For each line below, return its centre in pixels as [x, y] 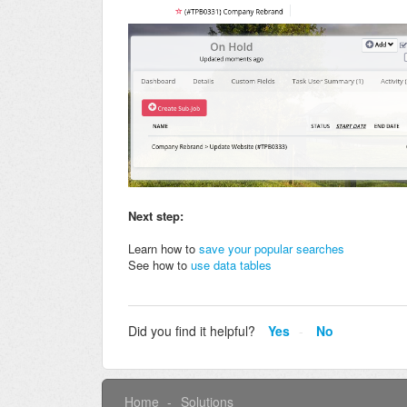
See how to [159, 264]
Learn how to [164, 248]
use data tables [231, 264]
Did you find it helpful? [192, 331]
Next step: [158, 215]
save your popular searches [272, 248]
